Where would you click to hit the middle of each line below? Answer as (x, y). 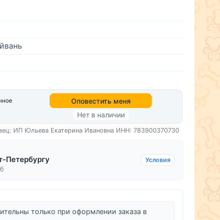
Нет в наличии (101, 115)
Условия (158, 160)
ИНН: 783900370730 (148, 131)
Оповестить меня (101, 101)
